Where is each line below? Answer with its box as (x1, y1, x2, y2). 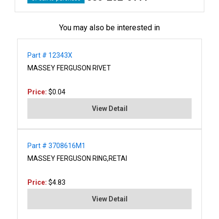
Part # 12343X (27, 51, 72, 59)
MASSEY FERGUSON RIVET (27, 64, 111, 72)
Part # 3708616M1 (27, 141, 86, 150)
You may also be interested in (59, 22, 160, 32)
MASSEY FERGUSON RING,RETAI (27, 154, 127, 162)
